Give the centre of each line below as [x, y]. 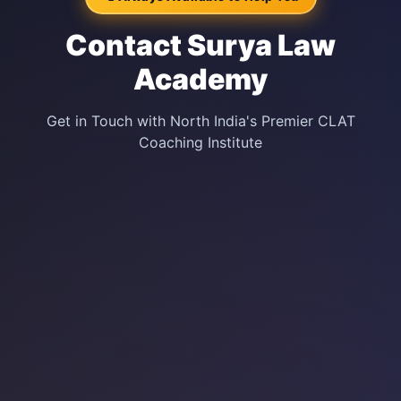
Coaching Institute [200, 142]
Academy [200, 79]
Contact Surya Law [200, 45]
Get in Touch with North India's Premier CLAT [200, 121]
